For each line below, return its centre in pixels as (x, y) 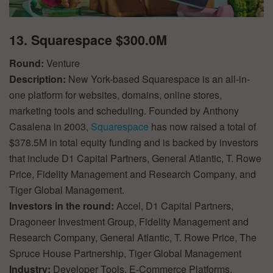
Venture (63, 63)
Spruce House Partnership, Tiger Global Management (125, 253)
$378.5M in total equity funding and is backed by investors (134, 143)
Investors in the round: (63, 206)
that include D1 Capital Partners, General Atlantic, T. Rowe (135, 158)
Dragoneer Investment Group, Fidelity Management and (129, 222)
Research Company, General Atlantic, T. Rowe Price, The (133, 238)
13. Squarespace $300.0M (88, 40)
